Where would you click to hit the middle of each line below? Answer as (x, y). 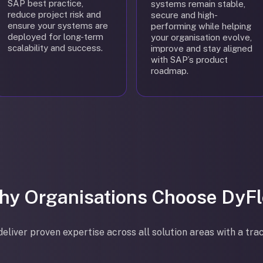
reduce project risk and (54, 14)
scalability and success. (55, 48)
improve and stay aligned (202, 48)
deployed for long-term (55, 37)
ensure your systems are (58, 26)
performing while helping (201, 26)
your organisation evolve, (201, 37)
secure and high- (184, 15)
